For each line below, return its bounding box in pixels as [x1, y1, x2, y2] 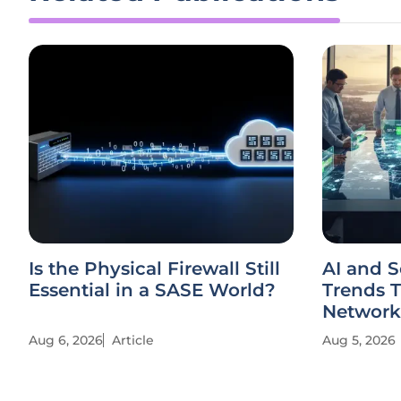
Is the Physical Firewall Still [29, 258, 280, 279]
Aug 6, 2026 [29, 332, 103, 348]
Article [112, 332, 154, 348]
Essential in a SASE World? [29, 279, 276, 301]
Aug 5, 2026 [322, 332, 396, 348]
